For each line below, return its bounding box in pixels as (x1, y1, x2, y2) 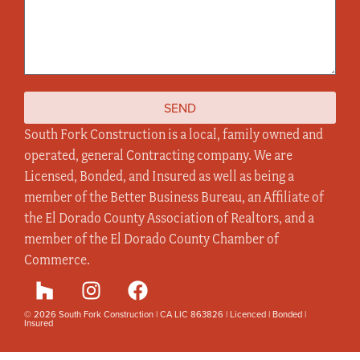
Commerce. (24, 251, 90, 269)
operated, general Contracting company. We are (24, 146, 292, 165)
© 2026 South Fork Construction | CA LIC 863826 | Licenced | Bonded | (24, 308, 306, 321)
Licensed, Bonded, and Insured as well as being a (24, 167, 294, 186)
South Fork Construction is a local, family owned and (24, 125, 323, 144)
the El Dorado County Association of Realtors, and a (24, 209, 314, 227)
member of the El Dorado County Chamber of (24, 230, 279, 248)
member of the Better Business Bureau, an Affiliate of (24, 188, 324, 207)
